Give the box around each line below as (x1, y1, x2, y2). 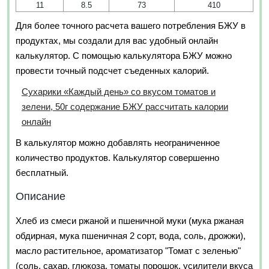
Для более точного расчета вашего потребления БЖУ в (16, 20, 246, 31)
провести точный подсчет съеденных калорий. (16, 65, 209, 76)
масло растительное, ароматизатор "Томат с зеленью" (16, 245, 241, 256)
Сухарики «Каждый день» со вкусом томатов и (22, 86, 216, 97)
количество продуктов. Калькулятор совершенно (16, 152, 219, 163)
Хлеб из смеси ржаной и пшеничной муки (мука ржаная (16, 215, 244, 226)
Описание (16, 190, 65, 202)
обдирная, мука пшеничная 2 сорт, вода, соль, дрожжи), (16, 230, 246, 241)
